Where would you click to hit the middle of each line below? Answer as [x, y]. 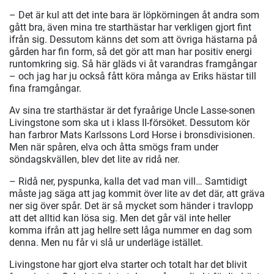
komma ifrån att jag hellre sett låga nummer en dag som [131, 231]
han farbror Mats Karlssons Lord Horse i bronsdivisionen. [132, 135]
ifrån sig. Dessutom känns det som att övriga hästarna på [133, 40]
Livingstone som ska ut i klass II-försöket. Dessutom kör [129, 123]
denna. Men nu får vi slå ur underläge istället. [106, 243]
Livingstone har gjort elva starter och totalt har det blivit [128, 265]
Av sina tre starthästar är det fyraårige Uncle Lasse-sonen [132, 111]
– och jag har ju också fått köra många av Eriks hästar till [133, 76]
